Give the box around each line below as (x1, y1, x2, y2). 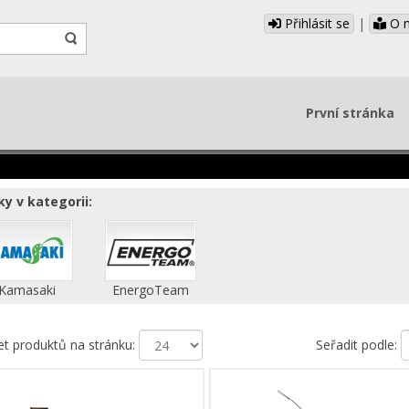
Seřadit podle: (315, 335, 401, 353)
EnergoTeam (111, 280, 189, 299)
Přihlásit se (281, 15, 350, 32)
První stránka (306, 104, 394, 121)
